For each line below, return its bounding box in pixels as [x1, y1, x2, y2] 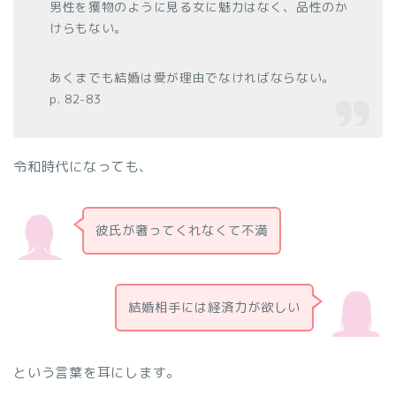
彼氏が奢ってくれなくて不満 [95, 221, 268, 240]
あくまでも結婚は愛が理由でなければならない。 [49, 69, 348, 87]
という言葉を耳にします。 [13, 362, 181, 382]
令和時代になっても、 [13, 157, 153, 177]
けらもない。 [49, 19, 128, 37]
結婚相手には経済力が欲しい [128, 297, 301, 316]
